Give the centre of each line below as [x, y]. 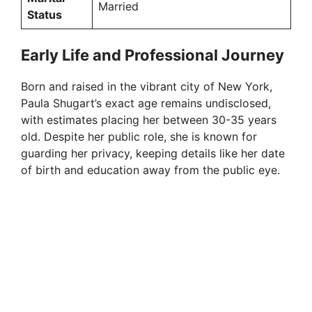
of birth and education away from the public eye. [150, 170]
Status [45, 15]
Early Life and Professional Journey [153, 55]
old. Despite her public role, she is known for [139, 137]
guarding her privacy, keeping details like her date [153, 154]
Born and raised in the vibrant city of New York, [147, 87]
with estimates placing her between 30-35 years [149, 120]
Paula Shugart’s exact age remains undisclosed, [146, 103]
